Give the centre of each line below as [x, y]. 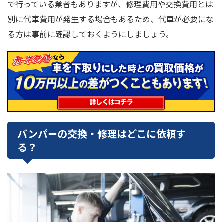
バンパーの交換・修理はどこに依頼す [102, 133]
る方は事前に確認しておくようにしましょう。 [90, 33]
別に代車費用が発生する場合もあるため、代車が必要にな [111, 19]
